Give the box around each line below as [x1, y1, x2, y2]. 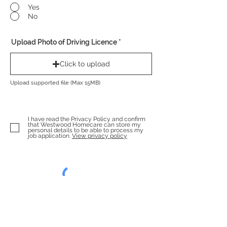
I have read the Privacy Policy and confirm [28, 116, 145, 123]
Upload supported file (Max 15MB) [10, 80, 100, 86]
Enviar [70, 203, 92, 211]
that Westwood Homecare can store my [28, 121, 141, 128]
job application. [28, 132, 70, 139]
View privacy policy [72, 132, 127, 139]
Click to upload [60, 59, 110, 68]
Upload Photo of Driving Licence [11, 38, 117, 46]
